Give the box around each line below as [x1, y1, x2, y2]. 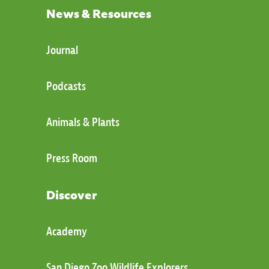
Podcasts [46, 78, 86, 94]
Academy [46, 223, 87, 239]
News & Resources [46, 5, 151, 20]
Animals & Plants [46, 114, 119, 130]
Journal [46, 42, 78, 58]
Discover [46, 187, 97, 202]
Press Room [46, 150, 97, 166]
